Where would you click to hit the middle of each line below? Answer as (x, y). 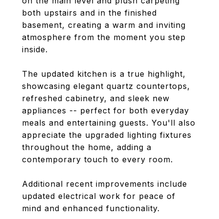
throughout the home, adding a (87, 147)
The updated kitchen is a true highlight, (104, 74)
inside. (35, 49)
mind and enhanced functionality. (91, 208)
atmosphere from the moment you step (104, 37)
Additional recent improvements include (105, 184)
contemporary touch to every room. (98, 159)
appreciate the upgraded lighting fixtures (107, 135)
